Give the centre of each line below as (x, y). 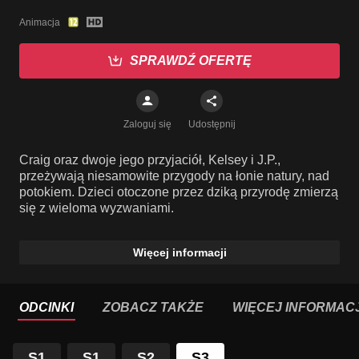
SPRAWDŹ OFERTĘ (191, 61)
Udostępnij (212, 124)
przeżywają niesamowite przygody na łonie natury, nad (174, 176)
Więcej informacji (179, 252)
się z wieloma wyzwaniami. (97, 208)
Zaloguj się (147, 124)
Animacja (40, 22)
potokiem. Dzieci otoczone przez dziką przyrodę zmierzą (179, 192)
